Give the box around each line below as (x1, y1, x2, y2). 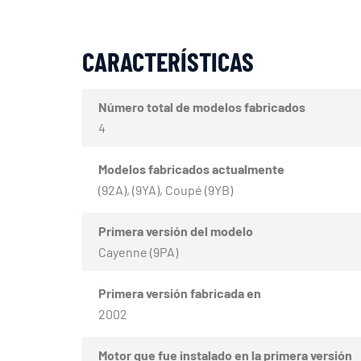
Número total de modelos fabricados (98, 98, 305, 114)
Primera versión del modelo (98, 222, 253, 239)
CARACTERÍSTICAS (82, 44, 254, 77)
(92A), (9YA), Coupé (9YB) (98, 181, 233, 197)
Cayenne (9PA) (98, 243, 178, 259)
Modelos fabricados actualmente (98, 160, 284, 176)
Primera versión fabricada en (98, 284, 261, 301)
